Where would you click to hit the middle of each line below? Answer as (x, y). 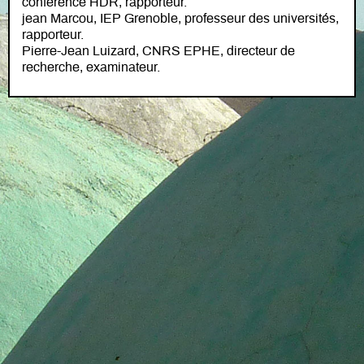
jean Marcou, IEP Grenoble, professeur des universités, (180, 19)
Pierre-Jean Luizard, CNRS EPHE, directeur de (158, 51)
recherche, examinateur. (91, 67)
